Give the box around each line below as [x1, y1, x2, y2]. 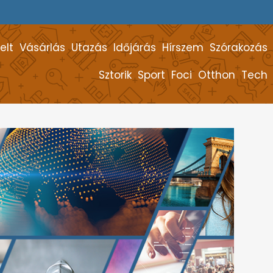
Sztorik [99, 67, 132, 82]
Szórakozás [210, 40, 268, 55]
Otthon [198, 67, 235, 82]
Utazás [71, 40, 107, 55]
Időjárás [113, 40, 156, 55]
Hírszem [162, 40, 204, 55]
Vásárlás [19, 40, 65, 55]
